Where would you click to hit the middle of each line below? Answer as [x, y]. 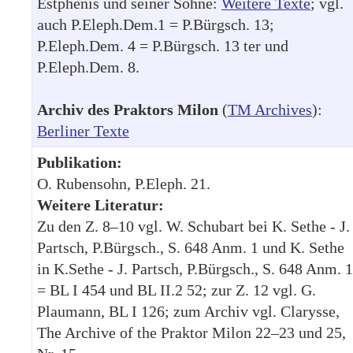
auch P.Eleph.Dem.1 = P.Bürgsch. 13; [156, 24]
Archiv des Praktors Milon [128, 109]
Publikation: [80, 162]
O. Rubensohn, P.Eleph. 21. [124, 183]
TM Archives [270, 109]
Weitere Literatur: [100, 204]
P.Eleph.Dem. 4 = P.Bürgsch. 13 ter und [163, 45]
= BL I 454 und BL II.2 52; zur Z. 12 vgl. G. [176, 290]
